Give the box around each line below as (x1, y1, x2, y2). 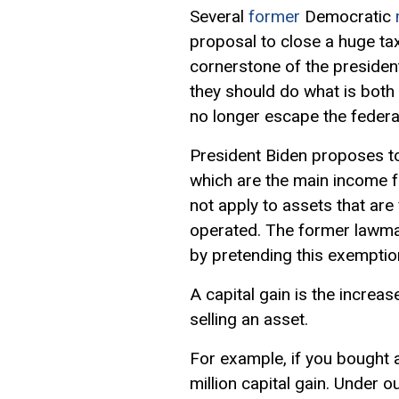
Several (190, 5, 248, 27)
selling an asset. (190, 308, 313, 330)
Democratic (300, 5, 395, 27)
